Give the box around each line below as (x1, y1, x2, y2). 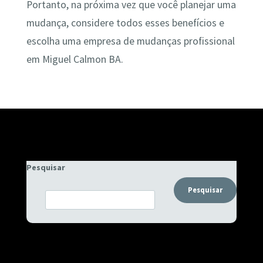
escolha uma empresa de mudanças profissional (26, 35, 235, 48)
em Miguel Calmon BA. (26, 53, 123, 66)
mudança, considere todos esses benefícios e (26, 16, 224, 30)
